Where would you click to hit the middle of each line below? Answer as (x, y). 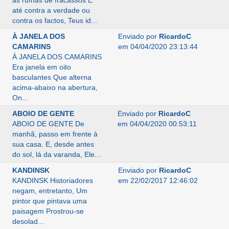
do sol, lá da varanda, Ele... (56, 154)
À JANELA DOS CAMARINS (57, 57)
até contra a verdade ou (51, 10)
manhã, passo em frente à (55, 134)
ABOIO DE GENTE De (48, 124)
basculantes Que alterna (52, 77)
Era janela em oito (41, 67)
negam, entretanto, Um (50, 191)
